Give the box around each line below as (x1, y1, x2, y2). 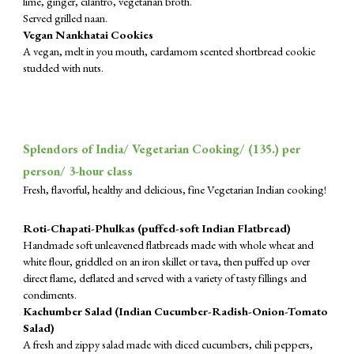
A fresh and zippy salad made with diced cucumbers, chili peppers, (23, 337, 314, 352)
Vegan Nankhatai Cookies (23, 27, 154, 42)
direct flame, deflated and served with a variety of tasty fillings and (23, 270, 307, 285)
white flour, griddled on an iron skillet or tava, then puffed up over (23, 254, 311, 269)
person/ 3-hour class (23, 163, 134, 179)
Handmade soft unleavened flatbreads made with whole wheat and (23, 237, 314, 252)
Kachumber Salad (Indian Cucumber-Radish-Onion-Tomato (23, 303, 329, 318)
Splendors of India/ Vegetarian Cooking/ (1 (23, 141, 260, 157)
